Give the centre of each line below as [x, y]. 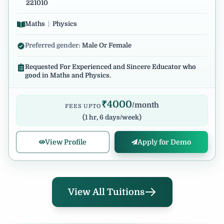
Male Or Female [107, 45]
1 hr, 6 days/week [112, 117]
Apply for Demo [164, 142]
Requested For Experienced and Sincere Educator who [110, 67]
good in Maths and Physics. [68, 75]
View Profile [66, 142]
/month [145, 105]
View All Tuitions [106, 192]
